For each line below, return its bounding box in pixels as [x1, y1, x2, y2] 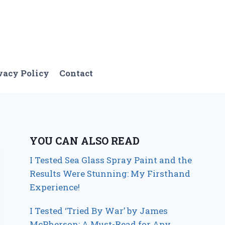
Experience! [30, 181, 80, 193]
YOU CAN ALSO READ [30, 134, 140, 148]
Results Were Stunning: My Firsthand [30, 168, 191, 180]
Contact [59, 67, 93, 79]
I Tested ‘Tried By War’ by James [30, 205, 168, 217]
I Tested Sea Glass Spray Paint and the [30, 154, 192, 166]
